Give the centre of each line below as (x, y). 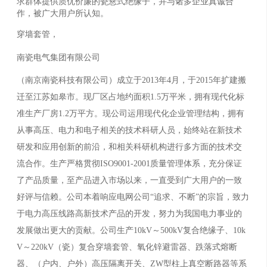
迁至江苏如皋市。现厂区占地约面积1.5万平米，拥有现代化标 (131, 97)
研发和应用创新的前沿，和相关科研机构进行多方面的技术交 (130, 147)
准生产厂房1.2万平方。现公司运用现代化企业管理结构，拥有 (131, 113)
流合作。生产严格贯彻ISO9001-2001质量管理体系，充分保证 (130, 163)
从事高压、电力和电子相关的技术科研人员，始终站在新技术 (130, 130)
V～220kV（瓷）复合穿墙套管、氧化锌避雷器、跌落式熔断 (127, 247)
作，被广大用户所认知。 (63, 13)
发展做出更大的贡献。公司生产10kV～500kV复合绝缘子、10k (131, 230)
